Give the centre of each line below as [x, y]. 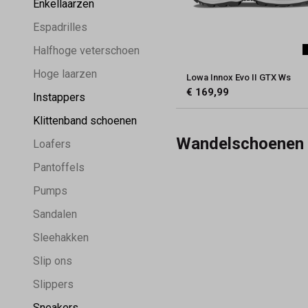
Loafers [52, 144]
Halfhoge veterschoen [86, 50]
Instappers [59, 97]
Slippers [53, 284]
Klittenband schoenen [85, 120]
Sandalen [55, 214]
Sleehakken [61, 237]
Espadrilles [60, 27]
